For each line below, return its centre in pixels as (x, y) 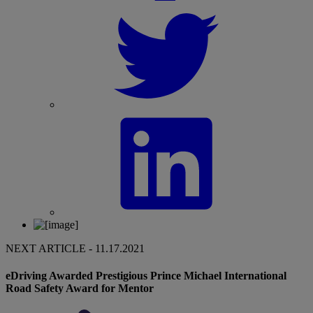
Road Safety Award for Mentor (80, 288)
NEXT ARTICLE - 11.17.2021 (75, 248)
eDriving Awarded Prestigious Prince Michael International (146, 275)
